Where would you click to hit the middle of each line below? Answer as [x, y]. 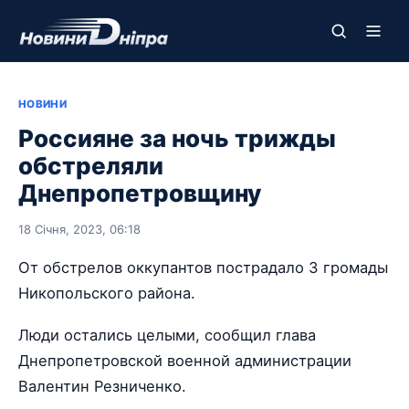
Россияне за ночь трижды [177, 138]
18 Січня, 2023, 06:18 [79, 229]
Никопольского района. [107, 293]
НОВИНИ [43, 104]
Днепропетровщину [140, 193]
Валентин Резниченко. [102, 387]
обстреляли [91, 166]
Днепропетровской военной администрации [185, 361]
